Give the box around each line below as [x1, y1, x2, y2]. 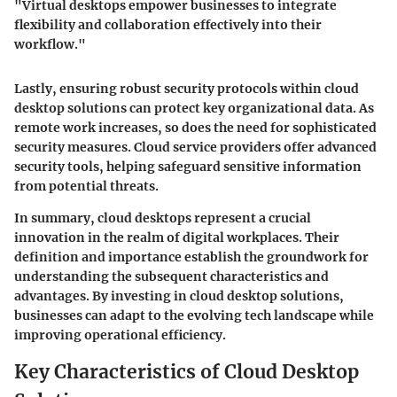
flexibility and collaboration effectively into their [14, 17, 322, 34]
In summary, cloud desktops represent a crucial [14, 210, 311, 227]
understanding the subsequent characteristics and [14, 269, 329, 285]
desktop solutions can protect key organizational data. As [14, 100, 374, 117]
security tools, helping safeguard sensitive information [14, 159, 362, 175]
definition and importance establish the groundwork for [14, 249, 369, 266]
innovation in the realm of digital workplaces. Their [14, 230, 339, 246]
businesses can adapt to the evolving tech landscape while [14, 307, 374, 324]
